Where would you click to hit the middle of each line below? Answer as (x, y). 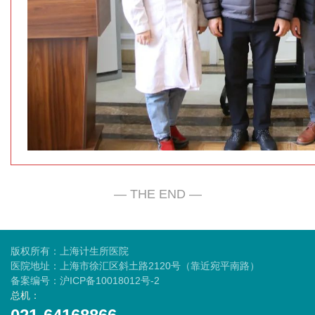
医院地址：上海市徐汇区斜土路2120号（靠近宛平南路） (135, 265)
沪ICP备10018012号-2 (110, 280)
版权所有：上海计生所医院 (70, 251)
